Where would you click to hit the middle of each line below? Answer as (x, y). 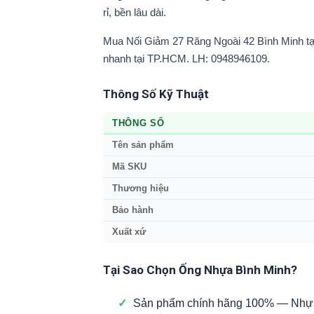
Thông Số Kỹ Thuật (156, 94)
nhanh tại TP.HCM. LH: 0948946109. (186, 59)
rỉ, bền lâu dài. (135, 13)
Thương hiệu (141, 189)
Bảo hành (133, 211)
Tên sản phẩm (143, 145)
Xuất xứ (129, 232)
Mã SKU (129, 167)
